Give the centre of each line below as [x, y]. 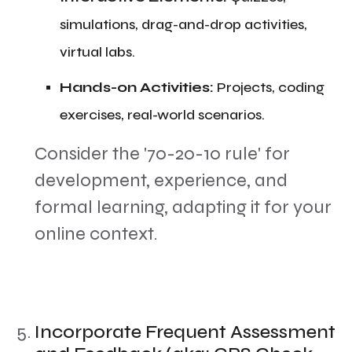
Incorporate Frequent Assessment [185, 332]
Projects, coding [269, 87]
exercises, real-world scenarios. [162, 115]
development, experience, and [161, 180]
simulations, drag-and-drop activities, [183, 24]
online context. [96, 234]
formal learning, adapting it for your [183, 207]
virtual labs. [97, 52]
